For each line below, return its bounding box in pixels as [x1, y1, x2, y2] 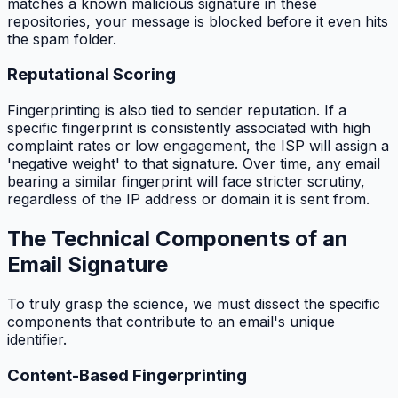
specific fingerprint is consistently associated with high [7, 119, 370, 137]
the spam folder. [7, 29, 116, 48]
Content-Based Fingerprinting [7, 364, 247, 386]
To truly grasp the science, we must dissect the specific [7, 294, 380, 313]
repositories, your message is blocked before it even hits [7, 12, 388, 30]
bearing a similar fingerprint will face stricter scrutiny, [7, 172, 365, 190]
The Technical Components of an [7, 225, 348, 251]
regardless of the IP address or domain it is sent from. [7, 190, 370, 208]
